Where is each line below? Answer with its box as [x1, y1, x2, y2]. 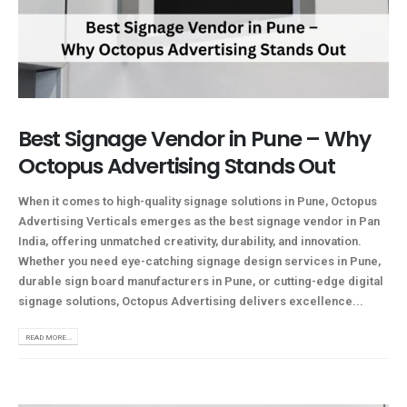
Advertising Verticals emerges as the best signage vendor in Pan [18, 214, 380, 229]
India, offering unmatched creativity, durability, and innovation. [18, 234, 364, 249]
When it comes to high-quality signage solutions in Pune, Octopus [18, 194, 377, 209]
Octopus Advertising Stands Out [18, 151, 335, 182]
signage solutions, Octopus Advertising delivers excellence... [18, 294, 363, 309]
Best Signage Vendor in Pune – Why [18, 124, 371, 154]
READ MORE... [25, 332, 72, 342]
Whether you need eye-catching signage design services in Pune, [18, 254, 381, 269]
